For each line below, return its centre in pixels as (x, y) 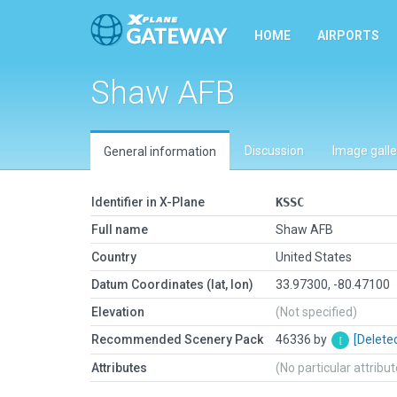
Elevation (118, 312)
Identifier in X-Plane (148, 202)
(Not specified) (316, 312)
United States (314, 257)
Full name (120, 230)
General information (160, 152)
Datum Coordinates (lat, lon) (172, 284)
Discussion (274, 151)
